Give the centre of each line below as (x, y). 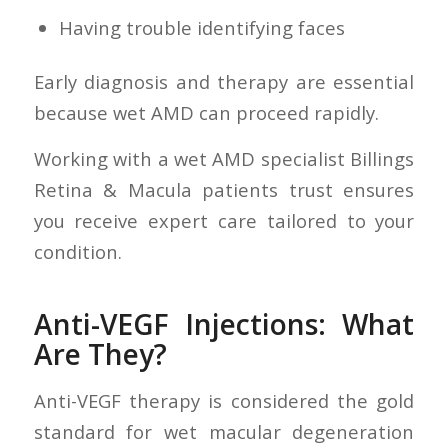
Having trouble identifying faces (201, 27)
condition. (77, 252)
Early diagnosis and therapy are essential (224, 81)
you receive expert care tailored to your (224, 221)
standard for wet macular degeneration (224, 431)
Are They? (100, 354)
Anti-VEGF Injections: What (224, 324)
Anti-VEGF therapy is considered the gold (224, 400)
